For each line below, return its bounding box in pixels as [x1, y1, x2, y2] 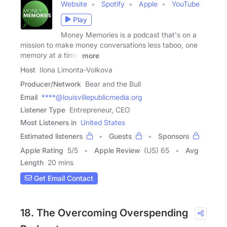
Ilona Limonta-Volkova [40, 65, 112, 74]
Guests [109, 131, 132, 140]
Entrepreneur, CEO [69, 105, 130, 114]
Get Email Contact [32, 174, 93, 183]
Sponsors [158, 131, 189, 140]
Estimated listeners [20, 131, 83, 140]
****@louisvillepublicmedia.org [42, 92, 142, 101]
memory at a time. [20, 50, 80, 59]
